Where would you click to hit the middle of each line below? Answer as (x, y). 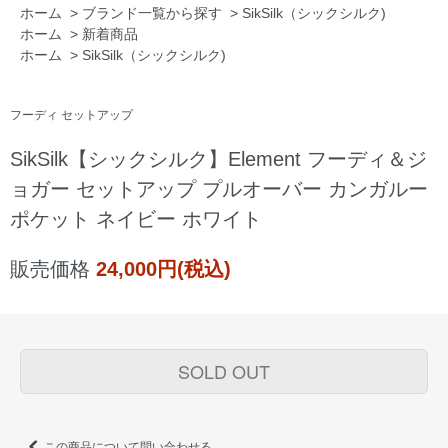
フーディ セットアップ (71, 115)
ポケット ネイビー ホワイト (136, 219)
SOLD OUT (224, 371)
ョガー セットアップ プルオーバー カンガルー (219, 189)
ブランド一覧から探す (152, 13)
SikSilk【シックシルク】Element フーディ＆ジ (218, 159)
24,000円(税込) (163, 269)
